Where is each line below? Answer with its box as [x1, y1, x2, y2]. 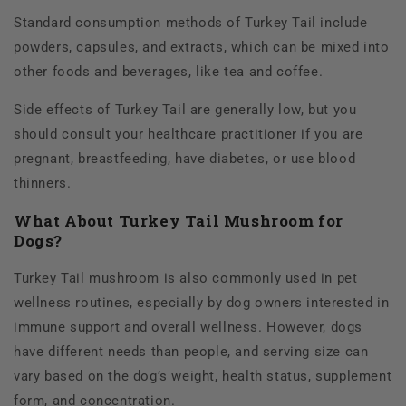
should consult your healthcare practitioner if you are [14, 126, 363, 143]
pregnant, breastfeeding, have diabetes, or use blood [14, 150, 356, 168]
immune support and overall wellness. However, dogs [14, 319, 363, 336]
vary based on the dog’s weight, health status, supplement [14, 368, 392, 385]
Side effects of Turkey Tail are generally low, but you [14, 101, 357, 119]
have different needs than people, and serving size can [14, 343, 369, 361]
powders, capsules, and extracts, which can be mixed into [14, 39, 390, 56]
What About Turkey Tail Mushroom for [14, 210, 344, 232]
